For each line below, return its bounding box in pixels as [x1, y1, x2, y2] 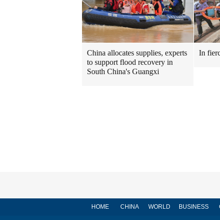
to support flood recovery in [87, 58, 173, 67]
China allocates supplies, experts [87, 49, 187, 57]
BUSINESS [178, 203, 209, 211]
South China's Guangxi [87, 67, 159, 76]
